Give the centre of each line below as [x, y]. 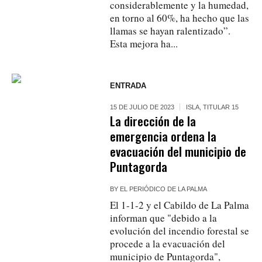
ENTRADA [128, 85]
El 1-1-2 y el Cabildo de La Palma [180, 205]
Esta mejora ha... [144, 43]
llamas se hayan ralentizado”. [170, 30]
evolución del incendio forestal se [180, 230]
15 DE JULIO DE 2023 [142, 107]
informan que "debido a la [164, 218]
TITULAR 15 [221, 107]
